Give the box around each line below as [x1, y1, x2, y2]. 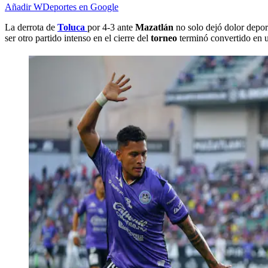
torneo [151, 33, 177, 44]
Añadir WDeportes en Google [5, 2, 118, 13]
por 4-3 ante [87, 22, 135, 33]
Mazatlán [135, 22, 173, 33]
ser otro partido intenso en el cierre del [5, 33, 151, 44]
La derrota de [5, 22, 57, 33]
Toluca [57, 22, 85, 33]
